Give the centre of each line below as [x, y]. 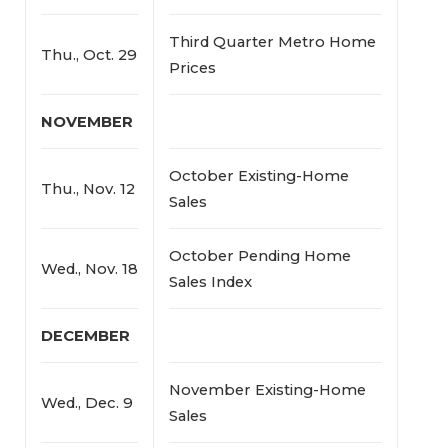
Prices [192, 67]
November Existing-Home [267, 389]
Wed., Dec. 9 [86, 402]
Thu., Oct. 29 [88, 54]
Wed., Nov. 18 [89, 268]
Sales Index [210, 281]
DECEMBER [85, 335]
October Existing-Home [258, 175]
